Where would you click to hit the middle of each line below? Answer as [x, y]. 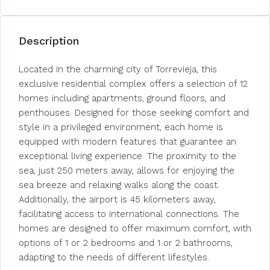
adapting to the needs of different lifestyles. [114, 257]
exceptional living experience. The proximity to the [127, 156]
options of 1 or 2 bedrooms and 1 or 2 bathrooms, [126, 243]
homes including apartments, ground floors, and [122, 98]
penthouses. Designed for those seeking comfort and [134, 113]
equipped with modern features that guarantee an [127, 142]
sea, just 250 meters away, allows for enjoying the [127, 171]
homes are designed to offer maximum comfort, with [135, 228]
